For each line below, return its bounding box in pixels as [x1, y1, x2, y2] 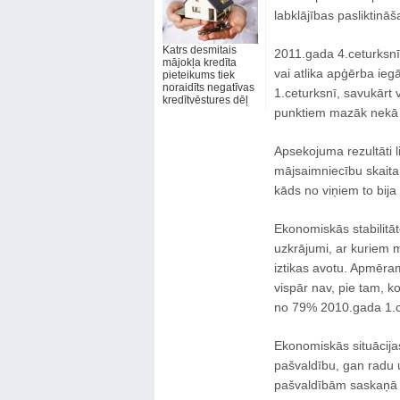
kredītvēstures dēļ [162, 94, 248, 106]
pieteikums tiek [162, 69, 235, 81]
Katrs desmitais [162, 44, 237, 56]
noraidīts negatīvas [162, 81, 254, 94]
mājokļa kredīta [162, 56, 237, 69]
